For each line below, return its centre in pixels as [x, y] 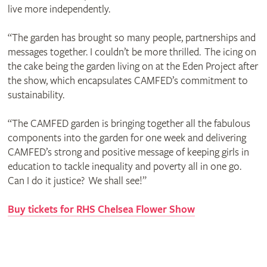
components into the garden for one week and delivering [127, 138]
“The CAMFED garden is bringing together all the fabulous [129, 123]
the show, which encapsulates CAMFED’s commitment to [128, 80]
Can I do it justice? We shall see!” [77, 181]
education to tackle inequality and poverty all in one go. [124, 166]
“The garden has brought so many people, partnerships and [131, 38]
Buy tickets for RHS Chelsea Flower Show [101, 209]
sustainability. [36, 95]
